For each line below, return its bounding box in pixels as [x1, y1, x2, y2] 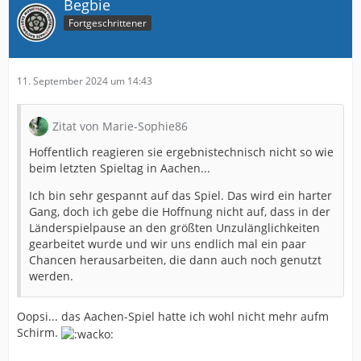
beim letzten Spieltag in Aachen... [29, 160, 210, 176]
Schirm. [17, 325, 61, 341]
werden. [29, 268, 73, 284]
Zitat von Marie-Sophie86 [52, 118, 188, 135]
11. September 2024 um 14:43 [17, 74, 152, 89]
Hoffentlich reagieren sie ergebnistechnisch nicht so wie [29, 144, 334, 160]
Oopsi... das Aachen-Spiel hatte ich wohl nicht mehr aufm [17, 309, 329, 325]
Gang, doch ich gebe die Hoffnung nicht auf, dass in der [29, 204, 330, 220]
